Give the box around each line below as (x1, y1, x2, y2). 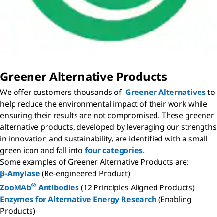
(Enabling (156, 194, 192, 205)
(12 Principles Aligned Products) (79, 182, 195, 193)
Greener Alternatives (125, 86, 206, 97)
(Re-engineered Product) (40, 168, 130, 179)
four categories (85, 144, 143, 155)
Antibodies (36, 182, 79, 193)
